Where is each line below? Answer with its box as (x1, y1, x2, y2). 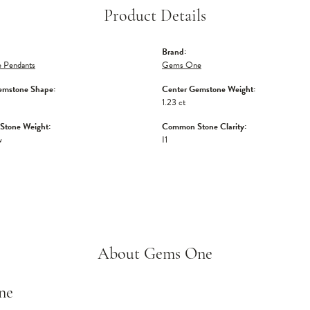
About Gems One (98, 246, 212, 263)
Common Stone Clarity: (162, 120, 246, 134)
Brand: (162, 45, 186, 59)
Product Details (104, 8, 206, 25)
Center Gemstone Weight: (162, 82, 255, 96)
